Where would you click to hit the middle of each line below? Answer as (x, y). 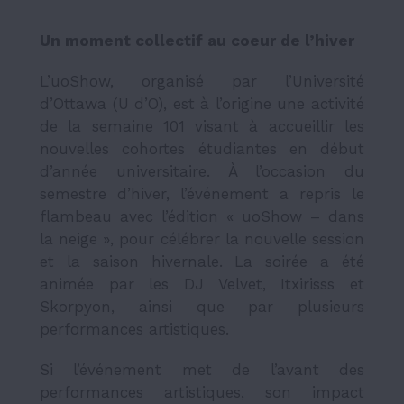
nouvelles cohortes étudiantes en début (202, 148)
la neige (69, 239)
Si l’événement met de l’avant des (202, 369)
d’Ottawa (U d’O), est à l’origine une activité (202, 103)
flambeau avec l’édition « (141, 216)
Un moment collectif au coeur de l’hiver (197, 40)
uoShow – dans (303, 216)
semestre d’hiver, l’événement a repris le (202, 193)
